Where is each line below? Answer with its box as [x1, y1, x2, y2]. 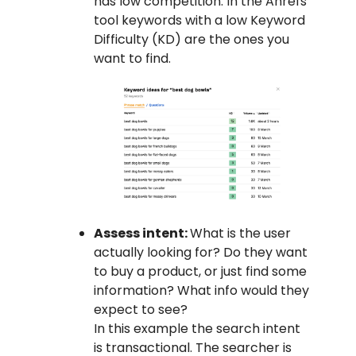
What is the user [190, 223, 291, 242]
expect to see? [94, 300, 188, 319]
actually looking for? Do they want [94, 242, 308, 261]
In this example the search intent [94, 319, 300, 338]
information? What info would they [94, 281, 309, 300]
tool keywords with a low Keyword [94, 11, 305, 30]
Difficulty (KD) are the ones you [94, 30, 289, 49]
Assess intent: [94, 223, 190, 242]
